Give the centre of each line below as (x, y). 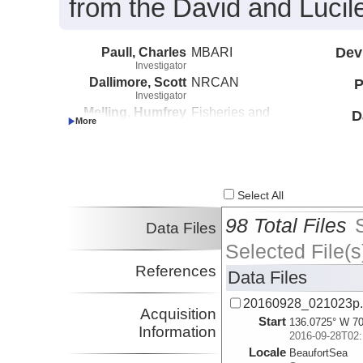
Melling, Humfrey (135, 111)
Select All (259, 196)
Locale (268, 352)
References (176, 271)
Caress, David (143, 145)
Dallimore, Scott (138, 81)
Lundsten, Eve (142, 175)
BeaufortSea (319, 353)
